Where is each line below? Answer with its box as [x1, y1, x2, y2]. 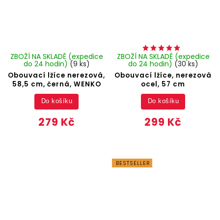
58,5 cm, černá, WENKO [12, 79, 101, 89]
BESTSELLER [116, 159, 151, 167]
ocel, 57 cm [141, 79, 186, 89]
